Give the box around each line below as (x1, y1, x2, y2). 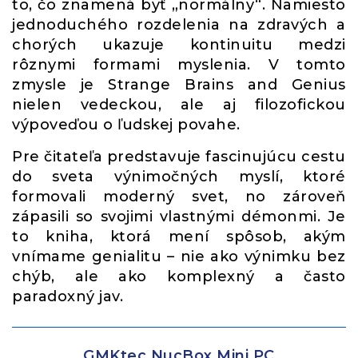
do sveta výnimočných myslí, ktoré (12, 168, 346, 185)
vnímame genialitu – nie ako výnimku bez (12, 248, 346, 265)
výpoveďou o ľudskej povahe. (12, 116, 241, 133)
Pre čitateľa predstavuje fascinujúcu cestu (12, 148, 346, 165)
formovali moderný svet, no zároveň (12, 188, 346, 205)
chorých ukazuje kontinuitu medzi (12, 36, 346, 54)
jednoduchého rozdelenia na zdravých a (12, 16, 346, 34)
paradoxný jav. (12, 288, 124, 305)
